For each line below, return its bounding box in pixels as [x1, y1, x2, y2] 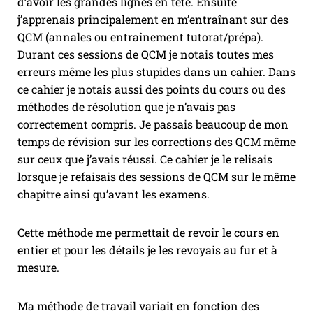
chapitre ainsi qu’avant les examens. [17, 187, 210, 202]
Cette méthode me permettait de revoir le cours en [17, 225, 279, 240]
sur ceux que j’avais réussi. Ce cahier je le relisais [17, 152, 272, 167]
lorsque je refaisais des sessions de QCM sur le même [17, 169, 296, 184]
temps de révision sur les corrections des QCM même [17, 134, 296, 150]
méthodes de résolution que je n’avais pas [17, 99, 235, 115]
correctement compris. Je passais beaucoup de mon [17, 117, 289, 132]
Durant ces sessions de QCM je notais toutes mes [17, 47, 274, 62]
